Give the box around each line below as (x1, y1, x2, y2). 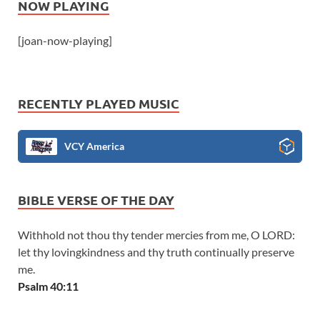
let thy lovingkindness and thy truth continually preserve (18, 244, 294, 259)
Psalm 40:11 (18, 279, 79, 293)
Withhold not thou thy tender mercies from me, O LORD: (18, 227, 295, 241)
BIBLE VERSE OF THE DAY (18, 191, 174, 208)
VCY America (64, 139, 124, 152)
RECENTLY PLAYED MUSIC (18, 94, 179, 111)
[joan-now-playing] (18, 33, 112, 47)
